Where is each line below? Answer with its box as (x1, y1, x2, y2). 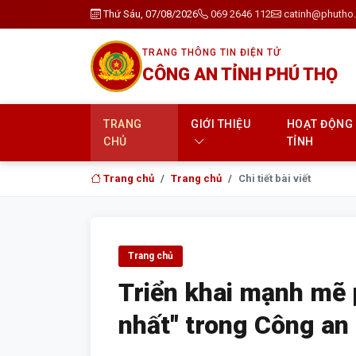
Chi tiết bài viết (238, 172, 311, 184)
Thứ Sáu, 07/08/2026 (103, 8, 198, 20)
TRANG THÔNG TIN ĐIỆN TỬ (142, 46, 281, 58)
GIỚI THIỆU (191, 118, 251, 130)
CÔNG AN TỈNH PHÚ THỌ (142, 64, 338, 84)
